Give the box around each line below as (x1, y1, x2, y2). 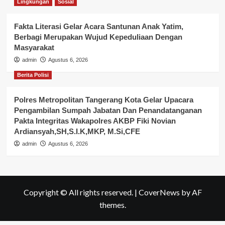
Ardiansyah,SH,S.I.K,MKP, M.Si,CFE (14, 127, 140, 136)
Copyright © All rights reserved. (23, 187, 135, 197)
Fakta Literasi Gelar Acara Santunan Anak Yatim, (14, 22, 183, 31)
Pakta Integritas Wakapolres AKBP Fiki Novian (14, 116, 176, 125)
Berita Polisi (17, 71, 49, 78)
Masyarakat (14, 43, 54, 52)
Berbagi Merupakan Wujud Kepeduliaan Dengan (14, 32, 182, 41)
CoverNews (138, 187, 180, 197)
